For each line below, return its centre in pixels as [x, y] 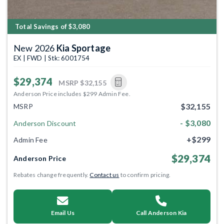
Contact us [104, 175]
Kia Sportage [83, 48]
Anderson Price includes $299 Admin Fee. [72, 93]
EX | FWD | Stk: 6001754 [52, 58]
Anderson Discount [45, 123]
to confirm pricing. [145, 175]
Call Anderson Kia [161, 213]
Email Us [63, 213]
